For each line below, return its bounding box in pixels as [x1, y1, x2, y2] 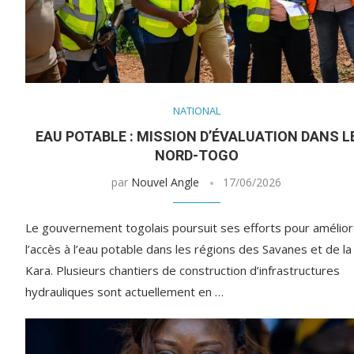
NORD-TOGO [154, 147, 239, 164]
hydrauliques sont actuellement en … [25, 284, 224, 300]
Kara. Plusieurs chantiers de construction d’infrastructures [25, 262, 340, 279]
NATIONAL [172, 104, 220, 119]
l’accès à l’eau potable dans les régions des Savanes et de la [25, 241, 352, 258]
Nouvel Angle [131, 175, 200, 190]
